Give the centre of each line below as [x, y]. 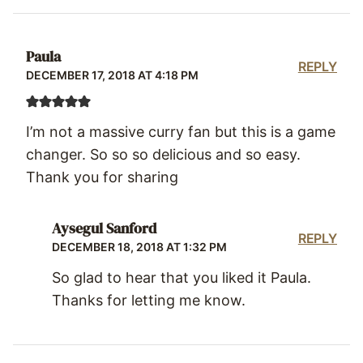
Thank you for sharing [102, 177]
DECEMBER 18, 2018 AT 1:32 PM [139, 246]
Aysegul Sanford [104, 228]
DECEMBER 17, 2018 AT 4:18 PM [112, 75]
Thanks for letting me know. [149, 300]
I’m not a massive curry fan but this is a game [181, 131]
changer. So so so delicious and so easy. [163, 154]
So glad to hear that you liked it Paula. [181, 277]
